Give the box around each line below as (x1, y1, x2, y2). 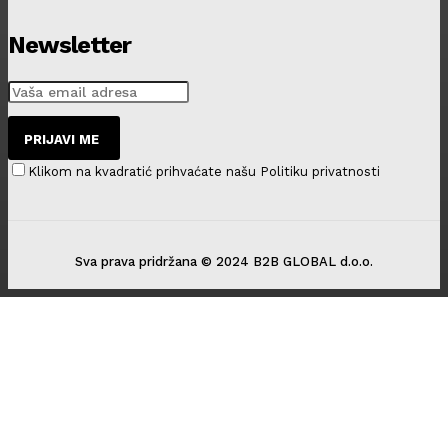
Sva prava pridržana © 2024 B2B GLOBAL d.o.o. (75, 253, 373, 269)
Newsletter (8, 30, 131, 59)
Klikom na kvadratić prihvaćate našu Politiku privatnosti (28, 163, 380, 179)
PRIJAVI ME (24, 131, 99, 147)
